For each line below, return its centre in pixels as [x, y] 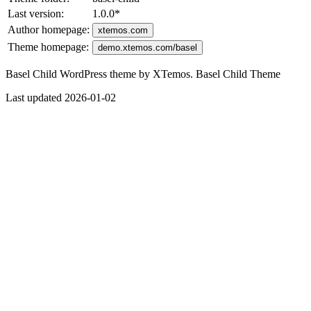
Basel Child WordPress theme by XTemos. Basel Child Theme [143, 74]
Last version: [36, 13]
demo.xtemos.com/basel [148, 47]
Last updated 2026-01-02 [61, 97]
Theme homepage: [48, 47]
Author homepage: [49, 29]
